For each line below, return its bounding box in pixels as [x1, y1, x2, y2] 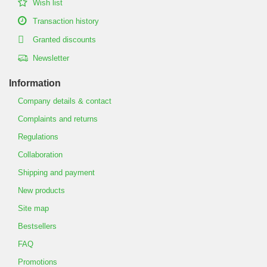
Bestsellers [18, 222, 57, 231]
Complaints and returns [18, 114, 98, 124]
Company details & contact [18, 97, 111, 106]
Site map [18, 204, 49, 213]
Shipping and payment [18, 168, 95, 178]
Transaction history [33, 17, 99, 26]
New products [18, 186, 65, 195]
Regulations [18, 132, 58, 142]
